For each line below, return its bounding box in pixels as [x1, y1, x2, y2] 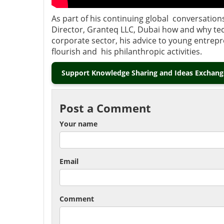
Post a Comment [59, 100, 151, 115]
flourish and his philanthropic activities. [51, 45, 202, 57]
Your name [59, 118, 97, 128]
